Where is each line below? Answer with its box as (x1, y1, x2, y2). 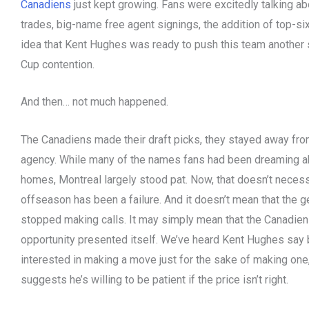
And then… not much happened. (21, 95, 168, 109)
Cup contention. (21, 57, 94, 71)
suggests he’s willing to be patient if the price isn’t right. (21, 272, 288, 286)
